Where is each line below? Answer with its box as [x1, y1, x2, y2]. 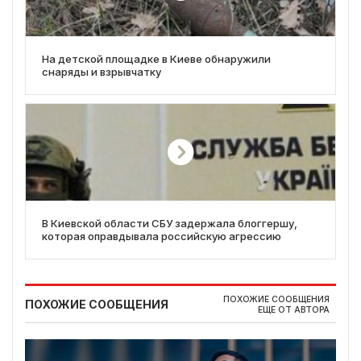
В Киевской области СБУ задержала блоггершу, [42, 217, 297, 230]
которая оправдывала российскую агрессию [42, 230, 281, 243]
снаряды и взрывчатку [42, 65, 161, 79]
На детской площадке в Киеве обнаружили [42, 52, 271, 66]
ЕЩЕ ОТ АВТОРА [258, 305, 330, 316]
